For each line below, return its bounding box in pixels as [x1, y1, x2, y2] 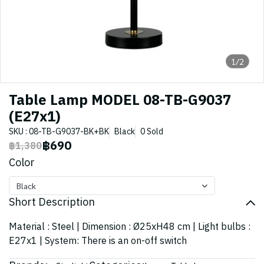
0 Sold [140, 125, 163, 138]
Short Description [9, 194, 95, 212]
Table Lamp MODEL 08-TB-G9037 [9, 89, 231, 113]
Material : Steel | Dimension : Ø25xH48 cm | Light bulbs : [9, 219, 250, 235]
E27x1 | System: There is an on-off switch [9, 233, 187, 249]
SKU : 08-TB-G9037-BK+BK [9, 125, 109, 138]
